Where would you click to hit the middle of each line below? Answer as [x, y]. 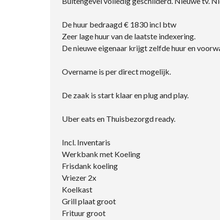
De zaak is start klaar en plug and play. [125, 95]
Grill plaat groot [89, 201]
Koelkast [77, 189]
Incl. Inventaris [86, 142]
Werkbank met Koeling [101, 154]
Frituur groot [84, 213]
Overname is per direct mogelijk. [116, 71]
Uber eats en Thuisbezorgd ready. [119, 118]
